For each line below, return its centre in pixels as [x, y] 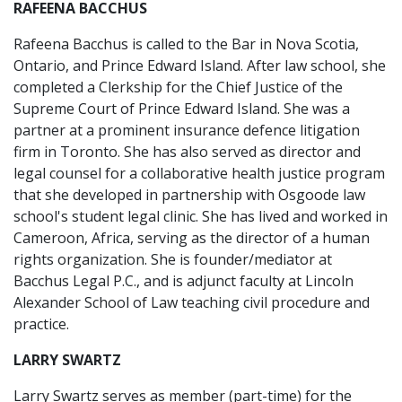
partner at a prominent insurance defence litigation [187, 130]
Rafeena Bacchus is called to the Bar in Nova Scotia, [186, 44]
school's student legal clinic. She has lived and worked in [201, 216]
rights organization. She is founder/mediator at [173, 259]
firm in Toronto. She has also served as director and [187, 152]
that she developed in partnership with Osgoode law [189, 195]
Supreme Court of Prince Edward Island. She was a [182, 109]
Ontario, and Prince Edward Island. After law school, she [200, 66]
